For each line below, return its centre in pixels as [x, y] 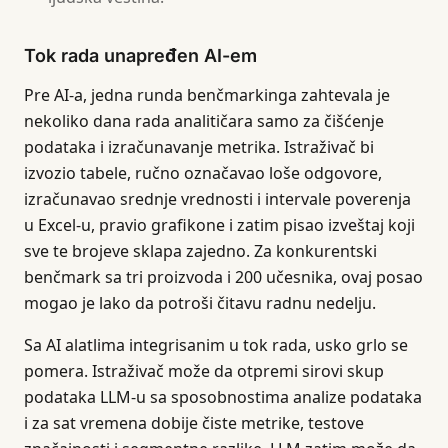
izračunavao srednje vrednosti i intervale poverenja [217, 199]
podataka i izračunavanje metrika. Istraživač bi [199, 147]
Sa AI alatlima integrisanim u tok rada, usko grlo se [216, 345]
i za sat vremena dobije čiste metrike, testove [194, 423]
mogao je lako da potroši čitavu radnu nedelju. [200, 303]
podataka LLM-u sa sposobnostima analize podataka [223, 397]
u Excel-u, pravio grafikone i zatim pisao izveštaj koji [219, 225]
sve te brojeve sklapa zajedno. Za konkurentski [200, 251]
